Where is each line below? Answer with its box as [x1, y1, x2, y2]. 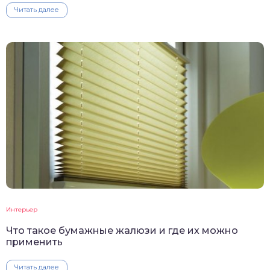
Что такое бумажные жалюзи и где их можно [6, 224, 238, 236]
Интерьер [6, 205, 37, 213]
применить [6, 236, 63, 248]
